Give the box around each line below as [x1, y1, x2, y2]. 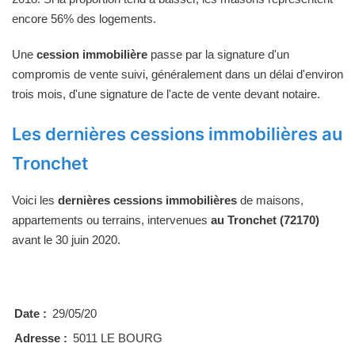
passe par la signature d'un [147, 47, 289, 61]
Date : [14, 306, 47, 320]
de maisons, [237, 193, 303, 207]
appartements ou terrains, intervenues [12, 212, 211, 227]
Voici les [12, 193, 58, 207]
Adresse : [14, 330, 67, 345]
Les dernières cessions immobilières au [12, 123, 342, 144]
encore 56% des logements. [12, 11, 156, 25]
